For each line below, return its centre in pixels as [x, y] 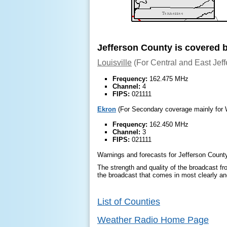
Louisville [115, 63]
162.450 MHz [168, 124]
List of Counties [129, 202]
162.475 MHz [168, 79]
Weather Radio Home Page [153, 220]
